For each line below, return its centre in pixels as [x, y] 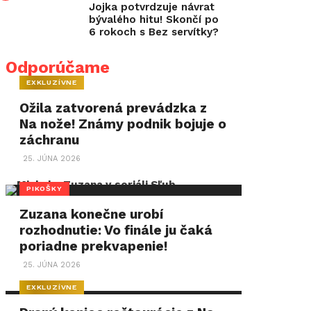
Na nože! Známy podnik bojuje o [123, 124]
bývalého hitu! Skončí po [154, 19]
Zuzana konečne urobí [92, 214]
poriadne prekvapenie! [94, 246]
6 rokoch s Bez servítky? [154, 32]
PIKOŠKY [44, 188]
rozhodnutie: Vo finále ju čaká [116, 230]
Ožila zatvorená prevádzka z [114, 108]
